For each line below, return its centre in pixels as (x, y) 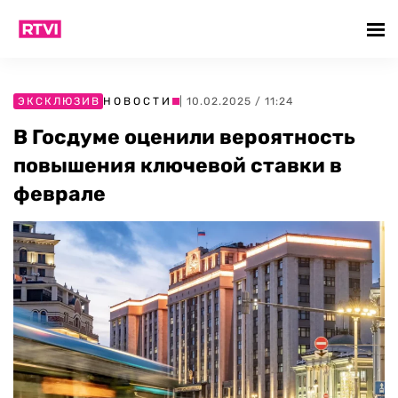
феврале (60, 194)
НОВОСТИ (138, 101)
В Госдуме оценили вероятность (184, 137)
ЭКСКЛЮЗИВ (59, 101)
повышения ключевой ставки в (178, 165)
